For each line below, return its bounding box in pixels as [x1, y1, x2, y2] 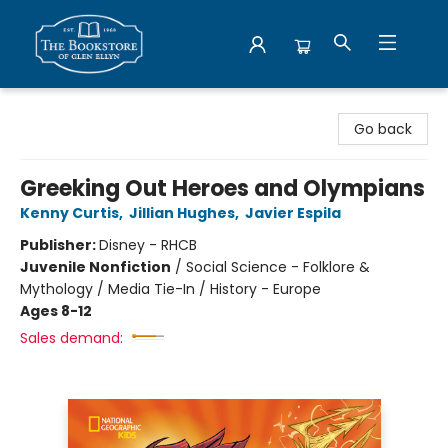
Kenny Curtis [20, 203, 119, 223]
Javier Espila [245, 203, 341, 223]
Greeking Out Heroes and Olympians [20, 173, 425, 204]
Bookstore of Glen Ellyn [15, 97, 173, 117]
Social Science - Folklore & [186, 257, 370, 277]
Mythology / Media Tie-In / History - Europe [20, 279, 321, 299]
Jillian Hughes [129, 203, 235, 223]
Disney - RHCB [99, 235, 197, 255]
